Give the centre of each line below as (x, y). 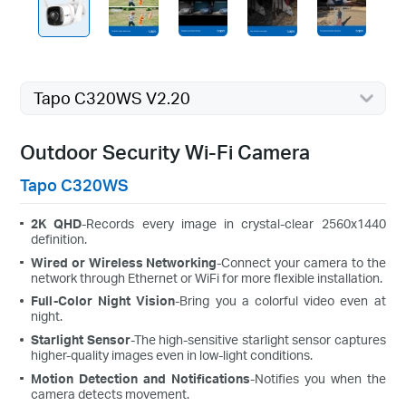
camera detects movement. (111, 393)
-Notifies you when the (318, 378)
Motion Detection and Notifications (140, 378)
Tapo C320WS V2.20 (111, 97)
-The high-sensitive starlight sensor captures (258, 340)
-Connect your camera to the (301, 262)
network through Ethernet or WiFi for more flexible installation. (207, 277)
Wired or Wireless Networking (124, 262)
